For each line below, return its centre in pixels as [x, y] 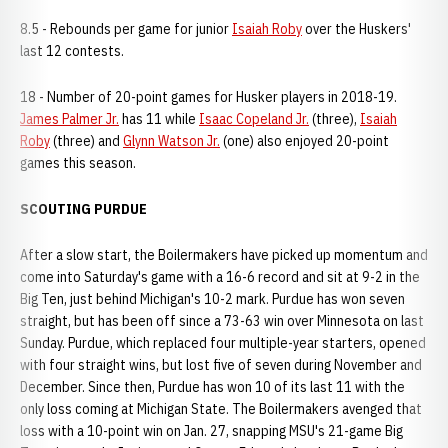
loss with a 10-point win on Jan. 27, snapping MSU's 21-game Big [211, 431]
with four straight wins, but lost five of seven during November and [221, 365]
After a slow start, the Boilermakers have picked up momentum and [224, 255]
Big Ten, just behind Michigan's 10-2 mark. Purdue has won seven [212, 299]
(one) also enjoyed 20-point [304, 141]
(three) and [86, 141]
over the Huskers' [356, 29]
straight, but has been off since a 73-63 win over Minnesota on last [222, 321]
